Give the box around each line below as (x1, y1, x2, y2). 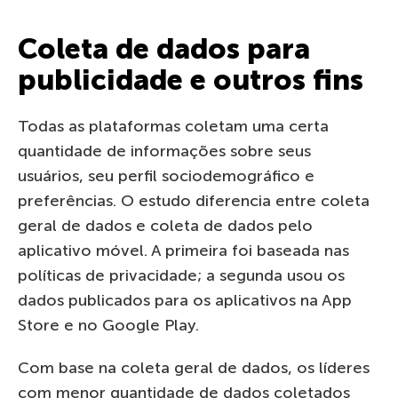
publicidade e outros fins (18, 62, 363, 97)
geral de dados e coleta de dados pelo (18, 215, 313, 235)
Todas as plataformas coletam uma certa (18, 115, 329, 136)
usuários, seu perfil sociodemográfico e (18, 165, 314, 186)
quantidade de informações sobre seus (18, 140, 311, 161)
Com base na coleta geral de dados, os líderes (18, 357, 370, 378)
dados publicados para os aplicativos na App (18, 290, 352, 310)
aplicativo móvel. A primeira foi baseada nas (18, 240, 349, 260)
